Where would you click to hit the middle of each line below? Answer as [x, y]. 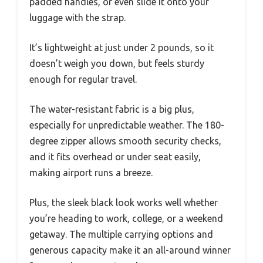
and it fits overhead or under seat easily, [115, 157]
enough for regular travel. [83, 79]
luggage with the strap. [77, 18]
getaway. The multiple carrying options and [121, 234]
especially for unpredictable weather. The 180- [127, 125]
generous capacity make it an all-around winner [130, 250]
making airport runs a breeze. [91, 173]
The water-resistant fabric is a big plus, [112, 109]
